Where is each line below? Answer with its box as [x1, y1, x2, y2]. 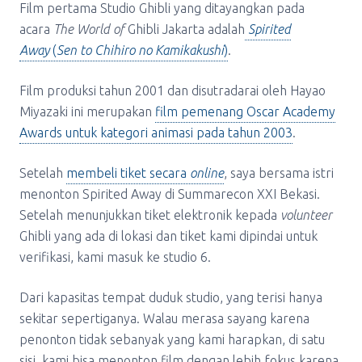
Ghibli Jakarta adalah [124, 22, 245, 36]
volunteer [280, 208, 332, 222]
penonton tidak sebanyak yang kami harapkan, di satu [19, 332, 325, 347]
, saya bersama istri [224, 166, 334, 180]
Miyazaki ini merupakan [19, 104, 155, 119]
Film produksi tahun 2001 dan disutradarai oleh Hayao [19, 83, 326, 98]
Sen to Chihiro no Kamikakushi [57, 43, 224, 57]
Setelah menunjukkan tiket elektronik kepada [19, 208, 280, 222]
